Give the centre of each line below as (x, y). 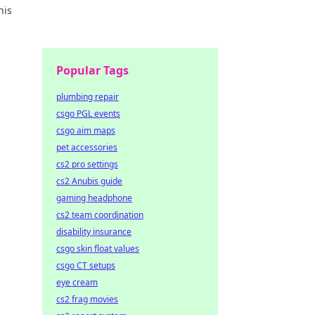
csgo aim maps (86, 130)
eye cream (77, 282)
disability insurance (94, 232)
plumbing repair (88, 97)
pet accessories (87, 147)
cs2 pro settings (87, 164)
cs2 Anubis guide (89, 181)
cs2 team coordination (100, 215)
